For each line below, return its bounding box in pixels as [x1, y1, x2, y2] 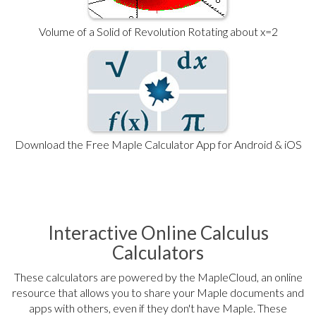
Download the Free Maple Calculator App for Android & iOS [14, 138, 302, 151]
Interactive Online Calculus [47, 221, 269, 244]
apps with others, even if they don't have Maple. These [29, 301, 287, 315]
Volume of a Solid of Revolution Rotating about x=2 [38, 25, 278, 38]
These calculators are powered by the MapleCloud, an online [13, 270, 303, 284]
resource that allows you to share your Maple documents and [12, 286, 304, 299]
